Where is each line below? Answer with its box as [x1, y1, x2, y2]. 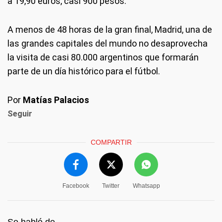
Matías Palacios [23, 95, 89, 105]
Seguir [7, 109, 32, 118]
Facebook [62, 182, 89, 189]
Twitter [102, 182, 119, 189]
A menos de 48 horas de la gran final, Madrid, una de [7, 24, 212, 35]
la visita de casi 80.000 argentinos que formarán [7, 52, 199, 62]
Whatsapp [132, 182, 160, 189]
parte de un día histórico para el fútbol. [7, 66, 160, 76]
